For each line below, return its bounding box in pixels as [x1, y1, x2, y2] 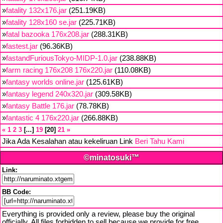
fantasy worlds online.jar [6, 78, 84, 86]
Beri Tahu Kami [135, 137, 184, 145]
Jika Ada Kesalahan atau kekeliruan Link [2, 137, 135, 145]
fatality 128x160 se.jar [6, 18, 77, 26]
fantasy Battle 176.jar [6, 102, 74, 110]
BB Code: [2, 188, 31, 196]
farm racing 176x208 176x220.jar [6, 66, 112, 74]
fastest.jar [6, 42, 38, 50]
